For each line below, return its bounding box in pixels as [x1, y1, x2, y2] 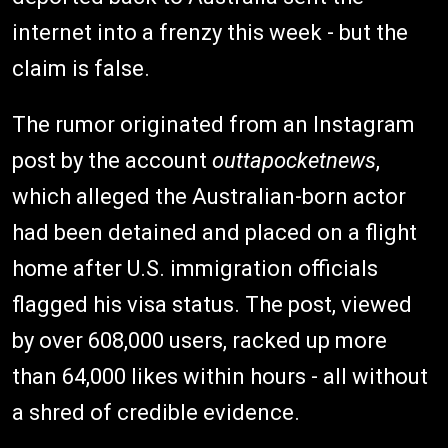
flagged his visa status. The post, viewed [12, 291, 412, 317]
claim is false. [12, 55, 150, 81]
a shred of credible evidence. [12, 399, 300, 425]
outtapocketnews [212, 147, 376, 173]
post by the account [12, 147, 212, 173]
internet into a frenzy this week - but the [12, 19, 408, 45]
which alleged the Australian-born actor [12, 183, 406, 209]
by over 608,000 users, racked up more [12, 327, 387, 353]
